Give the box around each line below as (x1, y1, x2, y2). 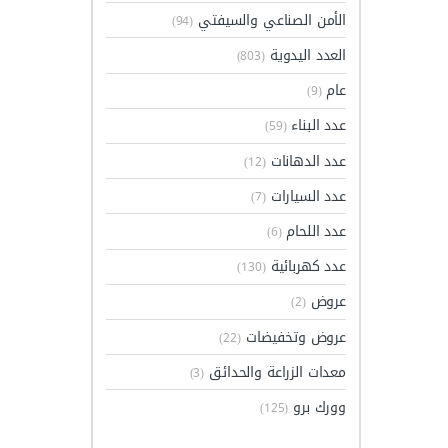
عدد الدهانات (265, 147, 346, 175)
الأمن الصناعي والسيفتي (193, 6, 346, 34)
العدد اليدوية (264, 42, 346, 70)
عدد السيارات (265, 182, 346, 210)
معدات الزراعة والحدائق (204, 358, 346, 386)
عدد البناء (286, 112, 346, 140)
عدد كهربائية (265, 253, 346, 281)
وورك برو (288, 393, 346, 421)
